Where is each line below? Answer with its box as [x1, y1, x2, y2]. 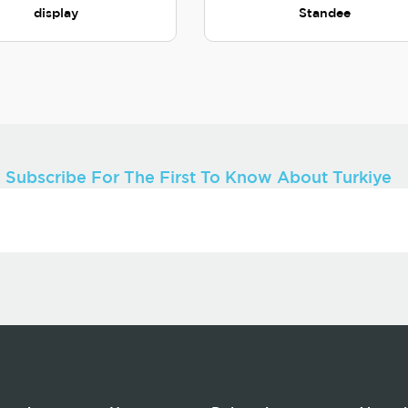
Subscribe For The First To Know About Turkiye [5, 171, 392, 186]
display [33, 8, 78, 19]
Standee [299, 8, 352, 19]
